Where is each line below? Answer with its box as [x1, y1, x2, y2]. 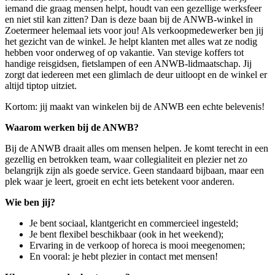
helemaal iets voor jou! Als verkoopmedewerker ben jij [49, 25, 263, 36]
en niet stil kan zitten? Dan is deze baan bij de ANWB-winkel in [5, 14, 253, 25]
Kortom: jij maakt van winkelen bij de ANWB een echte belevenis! [5, 101, 265, 112]
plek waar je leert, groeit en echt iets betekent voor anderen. [5, 176, 234, 187]
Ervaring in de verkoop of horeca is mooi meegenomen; [29, 240, 245, 251]
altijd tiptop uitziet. [5, 80, 77, 91]
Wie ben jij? [5, 197, 55, 208]
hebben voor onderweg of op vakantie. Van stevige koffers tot [5, 47, 244, 58]
